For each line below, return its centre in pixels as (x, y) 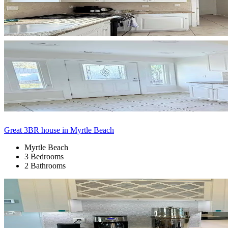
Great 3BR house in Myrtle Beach (59, 130)
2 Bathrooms (45, 165)
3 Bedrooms (44, 156)
